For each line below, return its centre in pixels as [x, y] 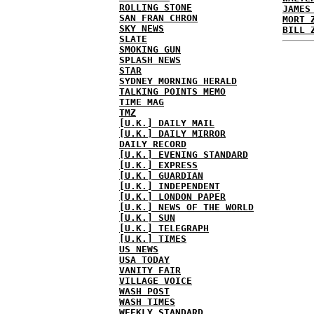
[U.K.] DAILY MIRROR [172, 134]
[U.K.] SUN [147, 218]
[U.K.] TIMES [153, 239]
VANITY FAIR [150, 270]
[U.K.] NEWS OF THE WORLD [186, 207]
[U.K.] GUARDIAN [161, 176]
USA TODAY [144, 260]
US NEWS [139, 249]
